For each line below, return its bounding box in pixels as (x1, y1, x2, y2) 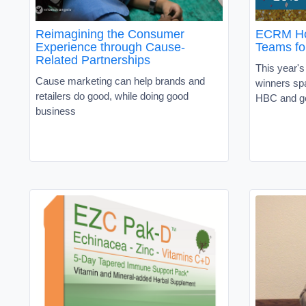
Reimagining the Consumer (36, 27, 184, 41)
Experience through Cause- (36, 40, 185, 54)
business (36, 105, 76, 117)
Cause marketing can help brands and (36, 74, 205, 87)
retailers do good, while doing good (36, 89, 189, 102)
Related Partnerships (36, 53, 150, 67)
